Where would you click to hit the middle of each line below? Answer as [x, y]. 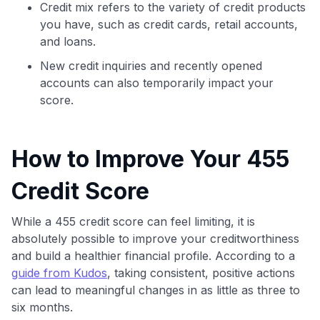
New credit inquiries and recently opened [151, 65]
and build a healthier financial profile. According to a [153, 255]
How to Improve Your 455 [150, 159]
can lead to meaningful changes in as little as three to [156, 290]
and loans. [68, 41]
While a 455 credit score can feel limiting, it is [133, 221]
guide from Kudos [59, 272]
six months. [42, 307]
